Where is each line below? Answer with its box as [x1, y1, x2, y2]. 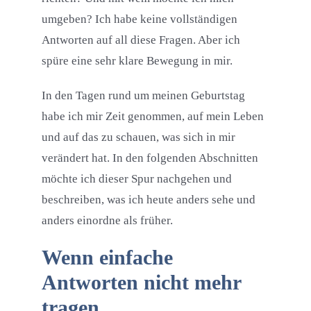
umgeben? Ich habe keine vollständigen [41, 12, 237, 26]
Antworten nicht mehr [41, 271, 241, 294]
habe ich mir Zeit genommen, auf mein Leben [41, 110, 264, 124]
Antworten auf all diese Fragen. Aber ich [41, 33, 240, 47]
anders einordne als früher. [41, 214, 173, 228]
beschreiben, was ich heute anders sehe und [41, 193, 255, 207]
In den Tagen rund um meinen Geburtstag [41, 89, 245, 103]
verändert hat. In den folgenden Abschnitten [41, 151, 258, 165]
